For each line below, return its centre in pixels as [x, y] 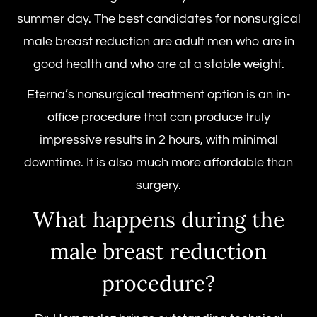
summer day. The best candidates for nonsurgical [158, 18]
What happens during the [158, 220]
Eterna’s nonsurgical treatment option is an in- [158, 94]
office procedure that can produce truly [158, 117]
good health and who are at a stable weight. [158, 64]
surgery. [158, 185]
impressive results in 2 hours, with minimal [158, 139]
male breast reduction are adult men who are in [158, 41]
